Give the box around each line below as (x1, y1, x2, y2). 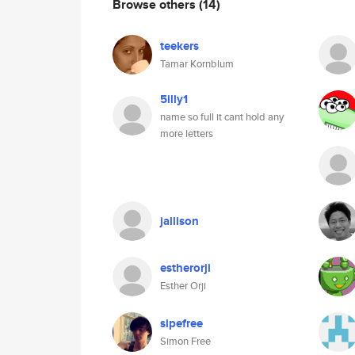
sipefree (160, 315, 203, 332)
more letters (160, 126, 213, 141)
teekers (160, 37, 199, 55)
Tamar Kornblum (160, 56, 234, 71)
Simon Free (160, 334, 211, 349)
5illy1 (160, 90, 188, 108)
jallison (160, 212, 199, 230)
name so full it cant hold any (160, 109, 284, 124)
